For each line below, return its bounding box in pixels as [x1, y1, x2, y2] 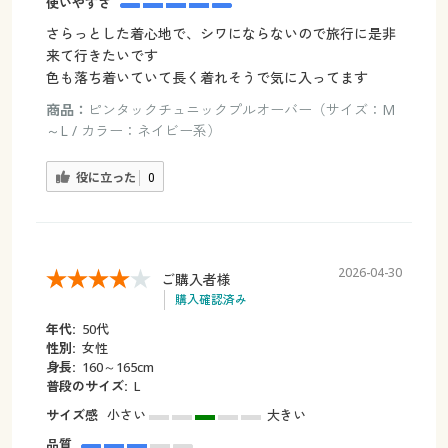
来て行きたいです [45, 46, 158, 66]
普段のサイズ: [45, 376, 128, 395]
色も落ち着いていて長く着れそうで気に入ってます [45, 68, 368, 88]
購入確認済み [174, 290, 247, 308]
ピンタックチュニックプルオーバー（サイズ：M [87, 100, 395, 120]
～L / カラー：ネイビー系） [45, 121, 221, 141]
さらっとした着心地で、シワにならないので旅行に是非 [45, 24, 396, 44]
